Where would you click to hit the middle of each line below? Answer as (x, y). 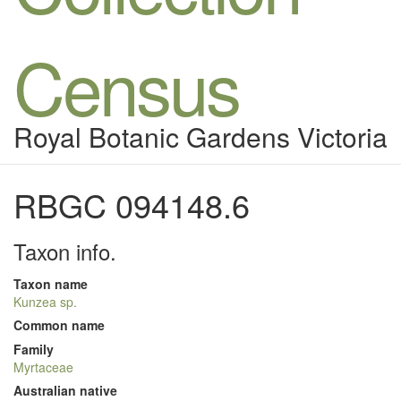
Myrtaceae (43, 367)
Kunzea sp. (45, 302)
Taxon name (51, 284)
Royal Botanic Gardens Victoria (200, 137)
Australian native (65, 390)
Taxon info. (65, 251)
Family (34, 349)
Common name (59, 325)
